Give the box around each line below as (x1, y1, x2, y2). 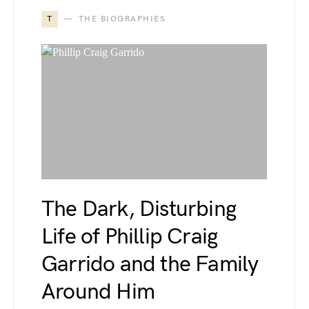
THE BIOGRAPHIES (78, 14, 166, 24)
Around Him (41, 279, 154, 306)
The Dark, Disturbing (41, 196, 236, 223)
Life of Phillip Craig (41, 223, 218, 250)
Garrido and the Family (41, 251, 259, 278)
